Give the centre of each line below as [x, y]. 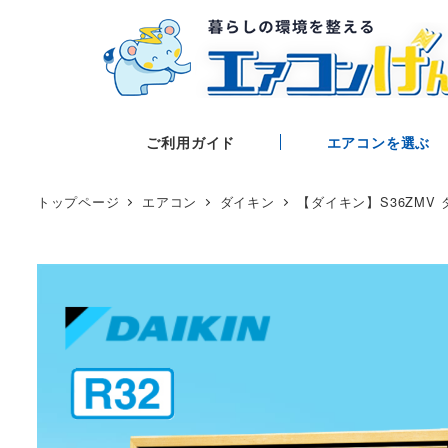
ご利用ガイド [191, 141]
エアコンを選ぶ [378, 141]
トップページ [78, 201]
